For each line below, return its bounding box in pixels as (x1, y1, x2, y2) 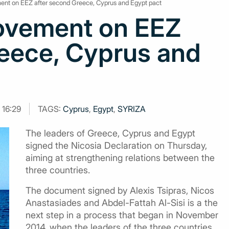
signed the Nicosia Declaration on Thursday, (26, 140, 207, 151)
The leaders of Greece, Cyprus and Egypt (26, 128, 195, 139)
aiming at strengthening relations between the (26, 152, 215, 163)
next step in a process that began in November (26, 210, 218, 220)
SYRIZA (118, 104, 146, 114)
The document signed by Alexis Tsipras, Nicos (26, 185, 214, 196)
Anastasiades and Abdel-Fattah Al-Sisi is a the (26, 197, 218, 208)
